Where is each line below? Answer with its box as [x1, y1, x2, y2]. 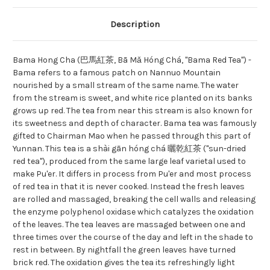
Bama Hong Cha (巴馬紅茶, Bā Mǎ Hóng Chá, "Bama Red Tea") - [13, 55, 251, 66]
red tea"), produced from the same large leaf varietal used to [13, 156, 246, 167]
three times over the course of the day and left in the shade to [13, 232, 253, 243]
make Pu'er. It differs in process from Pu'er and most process [13, 169, 251, 180]
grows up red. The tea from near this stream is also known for [13, 105, 253, 116]
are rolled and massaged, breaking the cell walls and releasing [13, 194, 256, 205]
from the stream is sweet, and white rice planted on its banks [13, 93, 253, 104]
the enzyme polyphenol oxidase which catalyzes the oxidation [13, 207, 254, 218]
